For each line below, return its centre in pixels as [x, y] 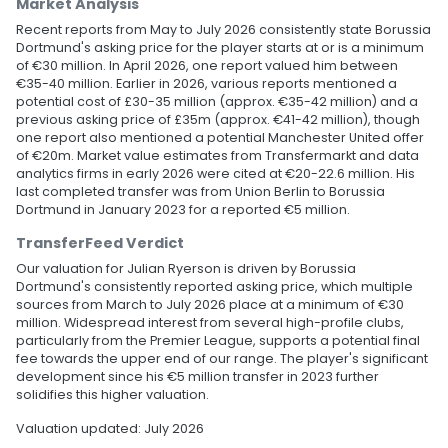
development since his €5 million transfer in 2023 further [197, 376]
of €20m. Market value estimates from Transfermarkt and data [217, 155]
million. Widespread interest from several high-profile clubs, [210, 322]
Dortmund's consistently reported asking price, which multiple [214, 286]
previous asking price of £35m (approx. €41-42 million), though [218, 119]
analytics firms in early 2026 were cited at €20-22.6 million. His [215, 173]
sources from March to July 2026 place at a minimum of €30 [210, 304]
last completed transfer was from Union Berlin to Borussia [200, 191]
